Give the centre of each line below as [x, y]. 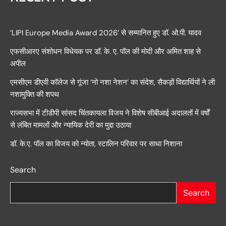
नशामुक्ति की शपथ [35, 95]
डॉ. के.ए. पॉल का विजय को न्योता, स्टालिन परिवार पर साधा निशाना [96, 144]
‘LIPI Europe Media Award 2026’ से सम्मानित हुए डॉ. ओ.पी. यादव [106, 33]
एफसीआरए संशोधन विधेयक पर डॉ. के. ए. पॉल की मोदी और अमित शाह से [105, 52]
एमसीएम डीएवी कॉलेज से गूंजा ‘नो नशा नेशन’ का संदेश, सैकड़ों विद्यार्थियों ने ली [112, 82]
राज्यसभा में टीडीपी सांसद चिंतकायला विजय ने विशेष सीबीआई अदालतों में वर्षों [110, 113]
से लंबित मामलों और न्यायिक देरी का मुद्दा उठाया [71, 125]
